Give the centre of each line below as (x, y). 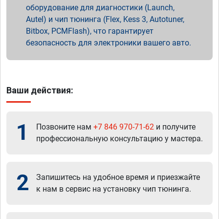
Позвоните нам (65, 127)
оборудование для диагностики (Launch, (100, 7)
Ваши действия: (40, 90)
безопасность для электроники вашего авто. (109, 43)
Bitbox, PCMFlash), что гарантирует (90, 31)
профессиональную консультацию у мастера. (120, 138)
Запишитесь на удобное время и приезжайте (118, 177)
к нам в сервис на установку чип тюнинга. (114, 189)
